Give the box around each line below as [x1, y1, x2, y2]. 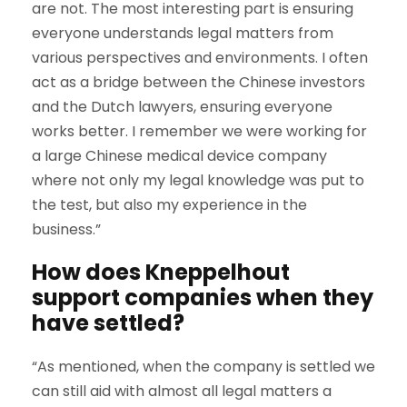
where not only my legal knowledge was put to [32, 170, 364, 191]
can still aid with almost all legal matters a [32, 381, 332, 402]
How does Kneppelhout [32, 257, 290, 287]
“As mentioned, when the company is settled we [32, 356, 375, 377]
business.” [32, 219, 101, 240]
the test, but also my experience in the [32, 194, 307, 215]
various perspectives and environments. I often [32, 47, 368, 68]
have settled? [32, 308, 184, 338]
